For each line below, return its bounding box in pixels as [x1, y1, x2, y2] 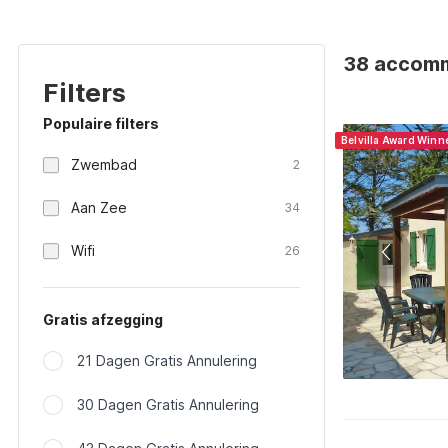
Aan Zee [71, 199, 127, 216]
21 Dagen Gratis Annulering [77, 352, 257, 369]
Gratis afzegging [43, 311, 163, 328]
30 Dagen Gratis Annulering [77, 396, 259, 413]
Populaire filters [43, 115, 159, 132]
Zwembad [71, 156, 137, 173]
